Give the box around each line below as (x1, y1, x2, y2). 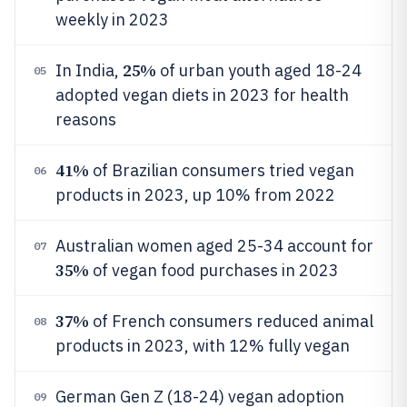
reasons (55, 109, 116, 130)
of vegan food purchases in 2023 (88, 260, 339, 281)
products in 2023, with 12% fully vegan (55, 335, 350, 356)
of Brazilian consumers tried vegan (88, 160, 354, 181)
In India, (55, 60, 123, 81)
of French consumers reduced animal (88, 311, 373, 332)
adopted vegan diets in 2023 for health (55, 84, 349, 105)
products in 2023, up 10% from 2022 (55, 184, 335, 205)
